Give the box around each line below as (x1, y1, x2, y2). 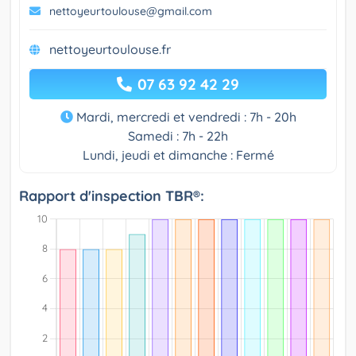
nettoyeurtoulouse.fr (49, 41, 171, 58)
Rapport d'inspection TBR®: (19, 187, 204, 206)
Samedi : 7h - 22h (128, 128, 228, 145)
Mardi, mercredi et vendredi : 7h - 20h (72, 109, 296, 126)
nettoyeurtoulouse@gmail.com (49, 4, 212, 19)
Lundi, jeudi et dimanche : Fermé (82, 147, 274, 164)
